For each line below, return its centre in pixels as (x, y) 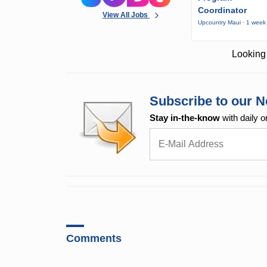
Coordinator (223, 10)
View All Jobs (126, 15)
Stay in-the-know (185, 118)
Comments (94, 239)
